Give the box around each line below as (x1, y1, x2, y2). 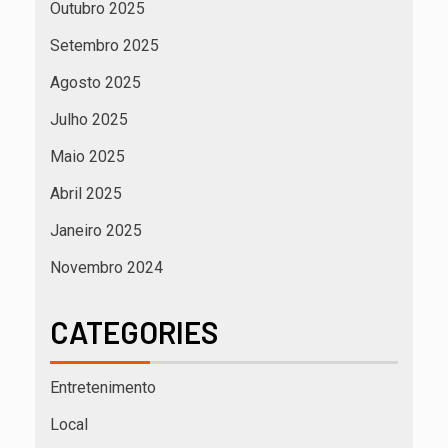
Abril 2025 (50, 184, 122, 204)
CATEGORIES (50, 314, 218, 351)
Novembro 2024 (50, 258, 163, 278)
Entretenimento (50, 378, 156, 398)
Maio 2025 (50, 147, 125, 167)
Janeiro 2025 (50, 221, 142, 241)
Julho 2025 (50, 110, 128, 130)
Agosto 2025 (50, 73, 141, 93)
